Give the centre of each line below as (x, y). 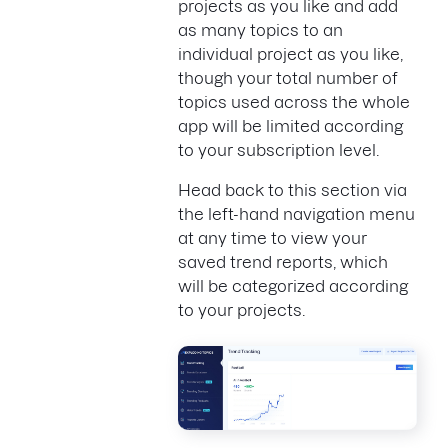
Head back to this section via (292, 189)
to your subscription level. (280, 149)
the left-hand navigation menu (296, 213)
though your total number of (288, 77)
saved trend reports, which (283, 261)
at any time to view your (272, 237)
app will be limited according (290, 125)
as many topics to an (260, 29)
